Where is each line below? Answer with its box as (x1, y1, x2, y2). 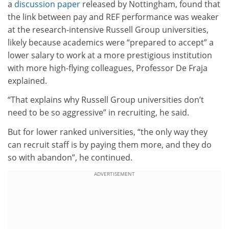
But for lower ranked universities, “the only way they (8, 126, 208, 138)
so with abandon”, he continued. (8, 151, 132, 163)
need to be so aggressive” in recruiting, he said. (8, 107, 189, 119)
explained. (8, 75, 47, 86)
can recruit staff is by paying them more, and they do (8, 139, 212, 150)
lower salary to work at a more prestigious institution (8, 49, 212, 61)
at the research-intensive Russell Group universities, (8, 24, 209, 35)
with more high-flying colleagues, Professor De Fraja (8, 62, 208, 74)
